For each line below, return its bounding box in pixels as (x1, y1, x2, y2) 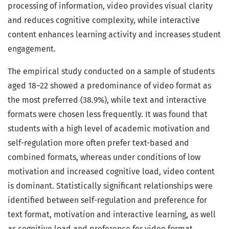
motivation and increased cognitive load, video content (8, 167, 215, 177)
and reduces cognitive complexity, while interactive (8, 15, 200, 26)
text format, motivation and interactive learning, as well (8, 210, 216, 220)
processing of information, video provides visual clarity (8, 1, 213, 11)
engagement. (8, 44, 56, 54)
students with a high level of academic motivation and (8, 124, 210, 134)
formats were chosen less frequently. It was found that (8, 109, 208, 120)
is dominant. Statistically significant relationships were (8, 181, 213, 191)
